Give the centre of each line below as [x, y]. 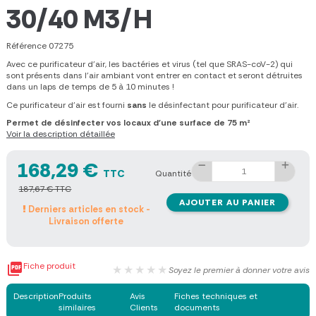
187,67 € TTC [45, 189]
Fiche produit [49, 266]
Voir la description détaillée [61, 134]
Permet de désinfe [46, 123]
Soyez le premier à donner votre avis [239, 271]
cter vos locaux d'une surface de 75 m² [168, 123]
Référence [26, 46]
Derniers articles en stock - [88, 209]
